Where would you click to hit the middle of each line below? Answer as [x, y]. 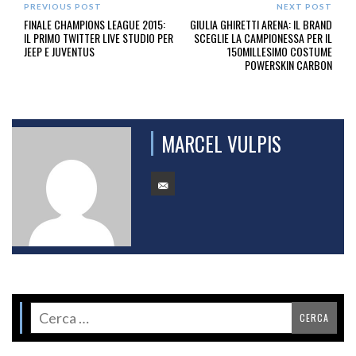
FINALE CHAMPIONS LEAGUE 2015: [95, 25]
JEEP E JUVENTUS [59, 52]
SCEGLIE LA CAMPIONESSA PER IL [263, 38]
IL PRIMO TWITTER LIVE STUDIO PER [99, 38]
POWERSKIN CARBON [288, 65]
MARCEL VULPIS [221, 144]
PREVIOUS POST [63, 7]
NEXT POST [304, 7]
